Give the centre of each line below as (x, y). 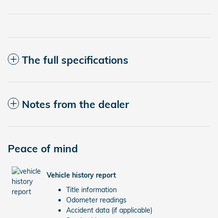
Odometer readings (96, 200)
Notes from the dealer (75, 104)
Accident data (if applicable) (109, 210)
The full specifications (75, 60)
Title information (91, 190)
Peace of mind (43, 148)
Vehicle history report (81, 175)
